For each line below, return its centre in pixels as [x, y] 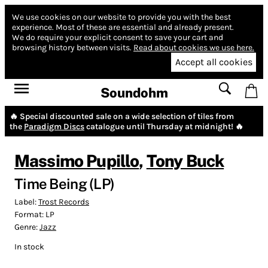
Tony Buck [185, 160]
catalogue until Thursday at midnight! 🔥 [164, 126]
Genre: [27, 227]
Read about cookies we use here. [194, 48]
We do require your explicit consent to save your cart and [118, 37]
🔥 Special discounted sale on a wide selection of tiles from [122, 116]
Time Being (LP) [65, 183]
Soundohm [134, 92]
